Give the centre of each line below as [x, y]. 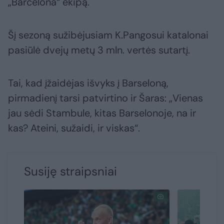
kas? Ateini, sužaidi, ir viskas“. [74, 128]
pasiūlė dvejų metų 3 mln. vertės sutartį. [99, 50]
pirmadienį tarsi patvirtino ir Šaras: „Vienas [105, 98]
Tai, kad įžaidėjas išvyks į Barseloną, [88, 83]
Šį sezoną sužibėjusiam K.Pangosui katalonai [108, 35]
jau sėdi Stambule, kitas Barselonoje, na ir [102, 113]
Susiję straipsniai [70, 171]
